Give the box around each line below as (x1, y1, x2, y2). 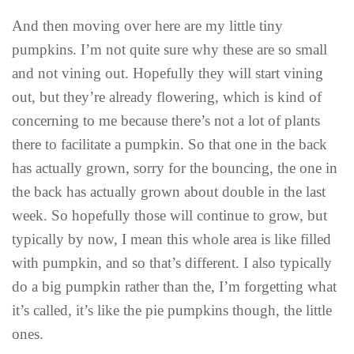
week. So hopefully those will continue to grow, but (12, 207, 327, 224)
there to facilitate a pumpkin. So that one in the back (12, 136, 327, 153)
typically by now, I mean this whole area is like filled (12, 231, 331, 248)
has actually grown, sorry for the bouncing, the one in (12, 160, 337, 177)
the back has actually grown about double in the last (12, 183, 326, 201)
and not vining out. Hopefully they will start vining (12, 65, 323, 82)
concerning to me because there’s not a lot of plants (12, 112, 320, 130)
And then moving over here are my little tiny (12, 17, 283, 35)
